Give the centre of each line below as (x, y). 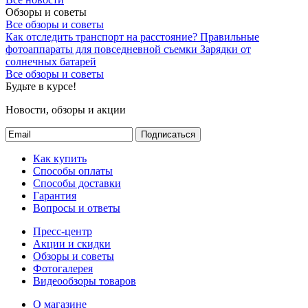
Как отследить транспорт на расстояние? (101, 36)
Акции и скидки (72, 243)
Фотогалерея (63, 268)
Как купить (60, 158)
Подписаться (168, 134)
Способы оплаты (73, 170)
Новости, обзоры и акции (66, 109)
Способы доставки (77, 183)
